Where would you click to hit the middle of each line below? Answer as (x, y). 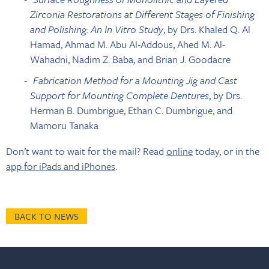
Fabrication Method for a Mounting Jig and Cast (135, 80)
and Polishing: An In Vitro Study (97, 29)
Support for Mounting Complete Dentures (119, 95)
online (180, 151)
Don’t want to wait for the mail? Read (86, 151)
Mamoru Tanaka (64, 125)
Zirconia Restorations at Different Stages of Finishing (142, 14)
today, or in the (226, 151)
